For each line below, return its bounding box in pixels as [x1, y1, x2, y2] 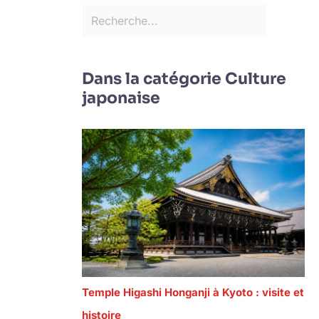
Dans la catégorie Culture [82, 69, 287, 89]
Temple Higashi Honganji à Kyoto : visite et [82, 286, 305, 300]
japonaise [82, 88, 161, 108]
